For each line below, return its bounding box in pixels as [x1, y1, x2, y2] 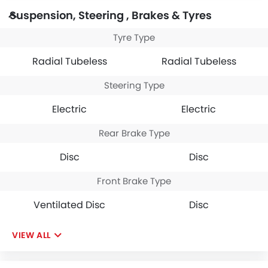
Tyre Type [113, 31, 155, 44]
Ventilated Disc [33, 197, 105, 212]
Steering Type [103, 78, 165, 92]
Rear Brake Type [98, 126, 170, 139]
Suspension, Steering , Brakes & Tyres [10, 7, 212, 23]
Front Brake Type [97, 174, 171, 187]
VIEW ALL [12, 229, 51, 241]
